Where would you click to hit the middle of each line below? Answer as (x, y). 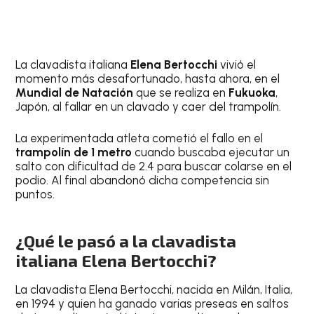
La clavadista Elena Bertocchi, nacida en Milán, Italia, (154, 289)
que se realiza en (181, 92)
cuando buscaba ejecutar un (211, 152)
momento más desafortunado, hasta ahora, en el (148, 78)
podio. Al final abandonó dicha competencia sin (143, 180)
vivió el (237, 64)
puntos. (35, 194)
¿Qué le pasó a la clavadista (126, 240)
